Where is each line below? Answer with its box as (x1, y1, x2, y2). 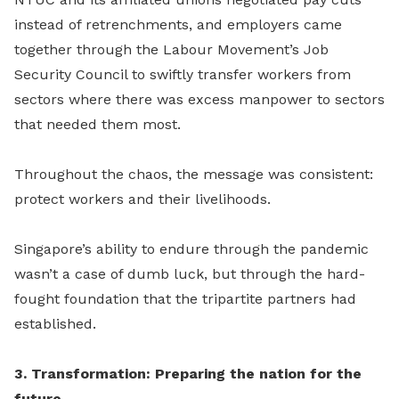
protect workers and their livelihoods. (14, 191, 271, 208)
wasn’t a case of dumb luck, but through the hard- (14, 265, 365, 282)
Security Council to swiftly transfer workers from (14, 66, 351, 83)
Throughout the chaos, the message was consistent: (14, 166, 373, 183)
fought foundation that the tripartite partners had (14, 290, 356, 307)
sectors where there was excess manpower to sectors (14, 91, 385, 108)
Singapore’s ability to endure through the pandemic (14, 240, 369, 257)
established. (14, 315, 96, 332)
